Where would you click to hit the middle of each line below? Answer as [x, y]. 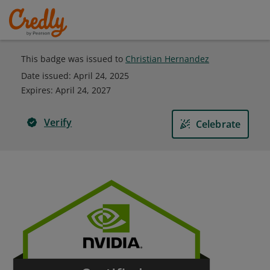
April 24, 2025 [101, 76]
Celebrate [218, 124]
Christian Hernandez [167, 59]
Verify [58, 122]
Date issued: [47, 76]
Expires [36, 90]
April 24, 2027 [83, 90]
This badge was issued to [73, 59]
